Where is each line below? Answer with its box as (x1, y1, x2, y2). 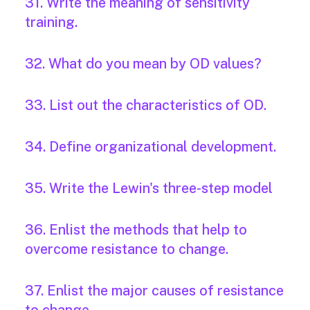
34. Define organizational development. (25, 138, 276, 156)
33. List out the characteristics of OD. (25, 97, 266, 114)
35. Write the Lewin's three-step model (25, 180, 273, 197)
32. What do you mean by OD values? (25, 55, 262, 73)
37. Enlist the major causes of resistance (25, 282, 284, 300)
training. (25, 14, 77, 31)
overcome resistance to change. (25, 241, 228, 258)
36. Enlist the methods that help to (25, 221, 247, 239)
